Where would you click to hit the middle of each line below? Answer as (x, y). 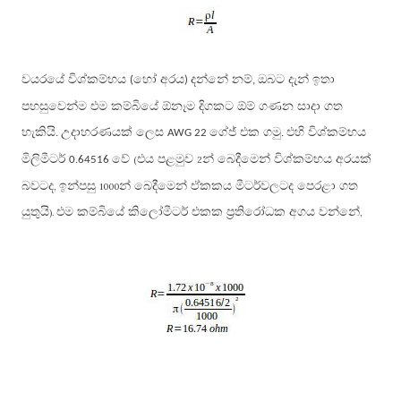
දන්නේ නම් (222, 80)
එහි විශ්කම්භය (326, 132)
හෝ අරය (159, 80)
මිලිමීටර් (45, 159)
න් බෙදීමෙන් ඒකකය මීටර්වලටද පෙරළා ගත (239, 186)
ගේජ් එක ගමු (245, 132)
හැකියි (38, 132)
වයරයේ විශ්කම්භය (76, 80)
